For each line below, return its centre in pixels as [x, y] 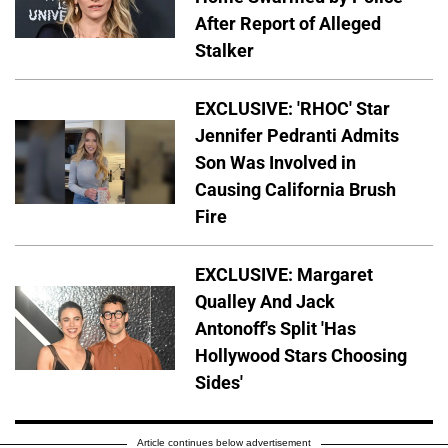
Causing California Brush [295, 189]
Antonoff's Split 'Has [275, 328]
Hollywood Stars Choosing [301, 355]
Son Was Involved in [275, 162]
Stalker [224, 50]
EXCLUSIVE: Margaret [284, 274]
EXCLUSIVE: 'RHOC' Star [292, 108]
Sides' [219, 382]
